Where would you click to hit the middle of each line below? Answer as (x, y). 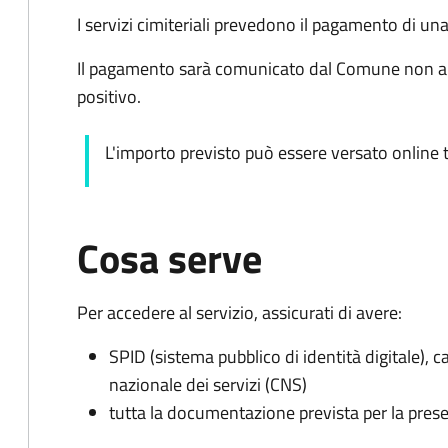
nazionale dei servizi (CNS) (208, 384)
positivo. (111, 96)
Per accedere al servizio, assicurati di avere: (239, 312)
